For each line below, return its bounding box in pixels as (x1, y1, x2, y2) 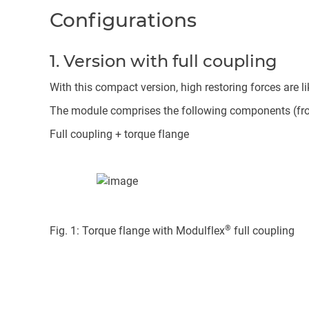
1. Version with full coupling (50, 51, 277, 71)
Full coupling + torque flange (50, 128, 189, 141)
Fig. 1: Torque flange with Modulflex (50, 224, 225, 238)
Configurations (50, 8, 197, 32)
